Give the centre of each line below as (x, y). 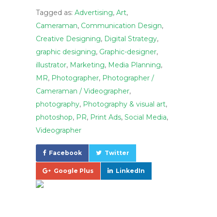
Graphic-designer (128, 52)
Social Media (146, 117)
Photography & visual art (124, 104)
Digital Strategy (131, 39)
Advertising (94, 13)
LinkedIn (130, 171)
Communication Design (121, 26)
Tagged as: (55, 13)
